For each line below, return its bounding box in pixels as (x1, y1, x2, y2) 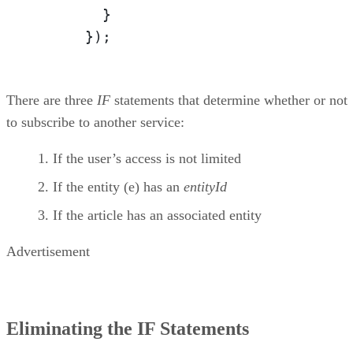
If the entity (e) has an (53, 178, 184, 195)
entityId (184, 178, 227, 195)
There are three (6, 91, 97, 108)
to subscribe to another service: (6, 113, 184, 130)
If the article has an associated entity (53, 206, 262, 223)
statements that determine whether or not (110, 91, 347, 108)
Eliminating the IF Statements (6, 318, 249, 339)
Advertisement (6, 243, 90, 259)
